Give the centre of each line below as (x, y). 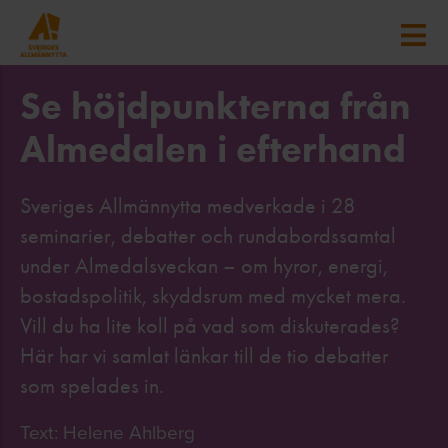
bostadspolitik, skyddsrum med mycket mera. (213, 296)
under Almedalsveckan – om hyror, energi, (204, 266)
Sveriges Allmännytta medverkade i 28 (188, 206)
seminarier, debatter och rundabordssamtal (208, 236)
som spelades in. (92, 386)
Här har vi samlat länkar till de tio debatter (204, 356)
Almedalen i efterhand (213, 149)
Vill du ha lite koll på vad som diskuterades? (210, 326)
